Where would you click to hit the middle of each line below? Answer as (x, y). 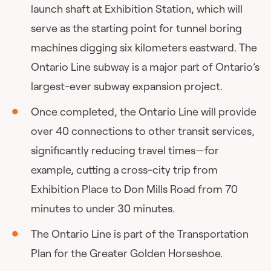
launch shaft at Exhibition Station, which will (137, 8)
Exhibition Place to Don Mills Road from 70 (135, 189)
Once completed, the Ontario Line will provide (144, 111)
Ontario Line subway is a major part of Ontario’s (145, 67)
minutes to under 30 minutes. (103, 208)
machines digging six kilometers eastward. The (144, 47)
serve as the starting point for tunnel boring (137, 28)
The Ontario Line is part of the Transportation (140, 233)
